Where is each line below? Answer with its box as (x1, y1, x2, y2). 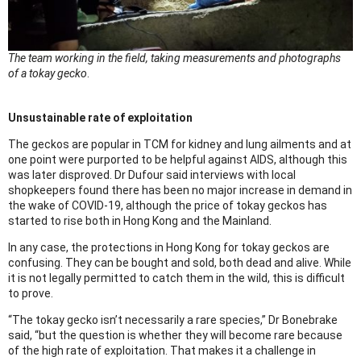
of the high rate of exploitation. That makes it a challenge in (8, 344, 316, 358)
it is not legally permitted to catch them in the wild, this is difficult (8, 272, 345, 285)
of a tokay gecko (8, 67, 87, 81)
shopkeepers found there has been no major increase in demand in (8, 184, 352, 197)
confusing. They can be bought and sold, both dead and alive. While (8, 256, 351, 270)
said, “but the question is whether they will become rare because (8, 329, 342, 342)
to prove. (8, 287, 53, 301)
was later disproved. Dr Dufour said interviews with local (8, 168, 296, 182)
